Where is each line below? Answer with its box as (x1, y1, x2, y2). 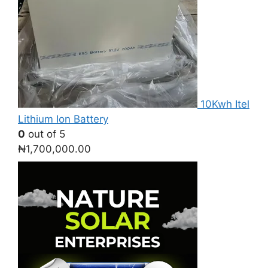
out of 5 (25, 127, 65, 140)
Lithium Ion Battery (18, 112, 108, 125)
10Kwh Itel (200, 98, 249, 110)
